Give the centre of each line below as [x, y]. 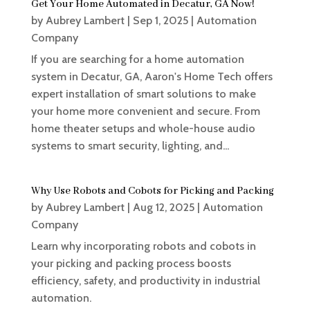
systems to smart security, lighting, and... [130, 146]
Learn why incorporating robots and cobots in [143, 246]
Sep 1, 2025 [160, 21]
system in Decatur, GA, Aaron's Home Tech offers [152, 77]
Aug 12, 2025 [163, 208]
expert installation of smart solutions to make [143, 94]
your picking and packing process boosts [131, 264]
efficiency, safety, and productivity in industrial [145, 281]
